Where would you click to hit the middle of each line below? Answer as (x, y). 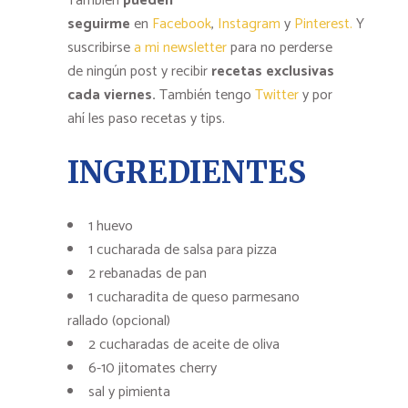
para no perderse (280, 48)
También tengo (205, 96)
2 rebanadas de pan (148, 274)
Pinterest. (323, 25)
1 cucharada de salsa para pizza (183, 250)
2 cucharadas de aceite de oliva (184, 345)
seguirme (99, 25)
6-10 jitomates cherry (153, 369)
